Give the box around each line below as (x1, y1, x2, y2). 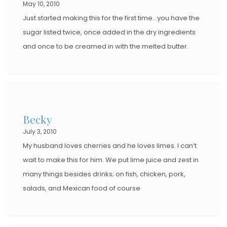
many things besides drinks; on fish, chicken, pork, (23, 169, 185, 179)
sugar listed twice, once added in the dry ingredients (23, 27, 196, 37)
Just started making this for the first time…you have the (23, 13, 200, 23)
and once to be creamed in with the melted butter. (23, 41, 188, 51)
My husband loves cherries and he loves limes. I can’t (23, 140, 197, 150)
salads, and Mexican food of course (23, 183, 140, 193)
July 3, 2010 (23, 127, 57, 136)
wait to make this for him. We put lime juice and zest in (23, 155, 199, 165)
